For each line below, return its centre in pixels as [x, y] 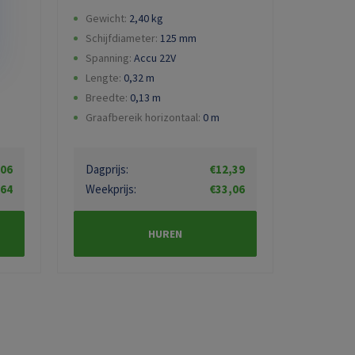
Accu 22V [155, 58]
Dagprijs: [107, 170]
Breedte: [107, 98]
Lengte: [103, 78]
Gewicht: [106, 19]
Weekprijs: [111, 189]
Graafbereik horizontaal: [143, 118]
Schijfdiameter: [122, 38]
